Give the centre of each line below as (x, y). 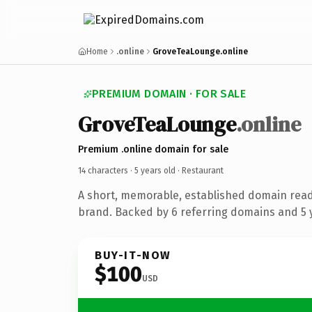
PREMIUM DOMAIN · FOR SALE (169, 94)
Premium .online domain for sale (153, 149)
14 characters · (106, 170)
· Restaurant (200, 170)
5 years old (155, 170)
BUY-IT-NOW (133, 255)
